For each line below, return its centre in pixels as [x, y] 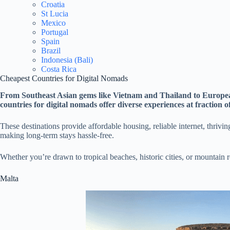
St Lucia [55, 13]
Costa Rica [59, 69]
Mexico [53, 23]
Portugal [55, 32]
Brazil [51, 50]
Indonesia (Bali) [67, 60]
